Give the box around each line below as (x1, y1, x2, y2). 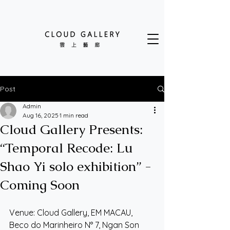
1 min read (60, 111, 88, 119)
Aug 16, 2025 (23, 111, 59, 119)
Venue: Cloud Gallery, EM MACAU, (9, 207, 135, 218)
